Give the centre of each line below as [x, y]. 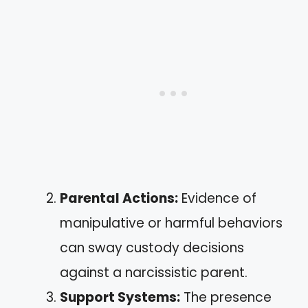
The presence [226, 297]
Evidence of [217, 198]
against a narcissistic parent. [154, 272]
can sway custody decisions [152, 247]
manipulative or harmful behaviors [171, 223]
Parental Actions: [119, 198]
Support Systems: [120, 297]
